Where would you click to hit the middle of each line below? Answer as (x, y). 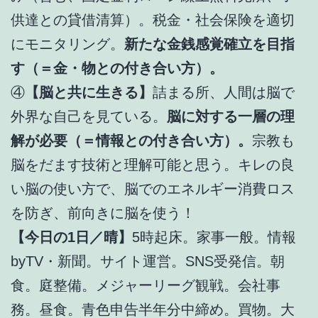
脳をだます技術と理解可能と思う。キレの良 (153, 164)
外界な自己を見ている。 (89, 116)
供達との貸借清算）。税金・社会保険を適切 (153, 20)
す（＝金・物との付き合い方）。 (117, 68)
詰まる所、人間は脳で (224, 92)
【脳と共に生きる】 (89, 92)
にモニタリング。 (67, 44)
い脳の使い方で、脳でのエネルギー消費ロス (153, 188)
